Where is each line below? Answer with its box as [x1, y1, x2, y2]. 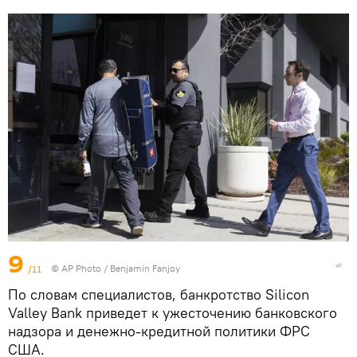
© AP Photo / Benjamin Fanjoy [51, 262, 180, 275]
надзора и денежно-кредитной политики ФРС [8, 322, 310, 341]
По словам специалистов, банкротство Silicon [8, 285, 309, 304]
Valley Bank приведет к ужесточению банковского [8, 304, 337, 323]
